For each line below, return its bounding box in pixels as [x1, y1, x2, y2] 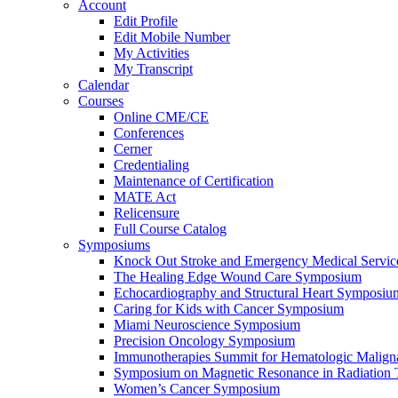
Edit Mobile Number [114, 29, 230, 45]
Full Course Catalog [114, 221, 227, 237]
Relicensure [114, 205, 179, 221]
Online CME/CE [114, 109, 209, 125]
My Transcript [114, 61, 193, 77]
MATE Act [114, 189, 176, 205]
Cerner [114, 141, 152, 157]
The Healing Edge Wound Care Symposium [114, 269, 362, 285]
